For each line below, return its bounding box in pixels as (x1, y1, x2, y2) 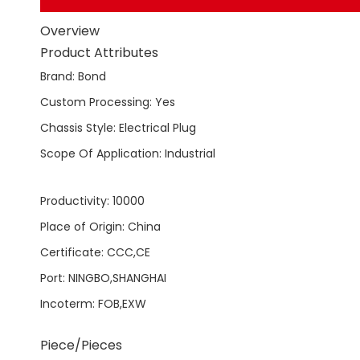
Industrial (165, 145, 215, 162)
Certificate (40, 244, 101, 260)
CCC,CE (107, 244, 150, 260)
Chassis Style (40, 120, 113, 136)
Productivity (40, 193, 107, 209)
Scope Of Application (40, 145, 159, 162)
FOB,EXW (98, 296, 146, 312)
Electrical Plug (119, 120, 196, 136)
